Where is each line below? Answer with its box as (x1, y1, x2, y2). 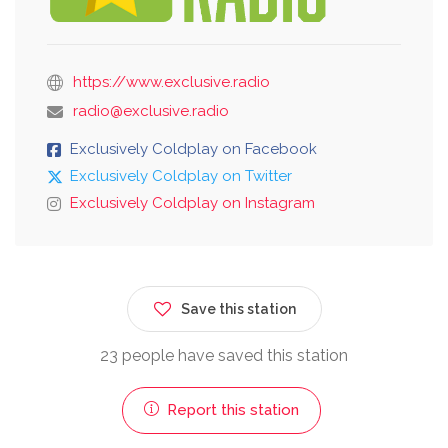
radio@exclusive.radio (73, 101, 229, 120)
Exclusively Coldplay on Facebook (70, 139, 317, 158)
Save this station (180, 300, 296, 317)
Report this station (162, 400, 299, 419)
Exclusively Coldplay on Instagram (70, 193, 315, 212)
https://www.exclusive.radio (73, 72, 270, 91)
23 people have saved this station (100, 345, 348, 365)
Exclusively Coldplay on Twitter (70, 166, 292, 185)
